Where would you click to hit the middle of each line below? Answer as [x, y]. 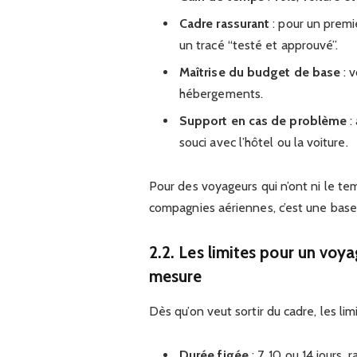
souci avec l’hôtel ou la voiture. [263, 142]
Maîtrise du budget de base [260, 72]
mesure [175, 276]
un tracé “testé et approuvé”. [259, 45]
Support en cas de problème [263, 120]
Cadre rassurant [224, 23]
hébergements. [221, 93]
